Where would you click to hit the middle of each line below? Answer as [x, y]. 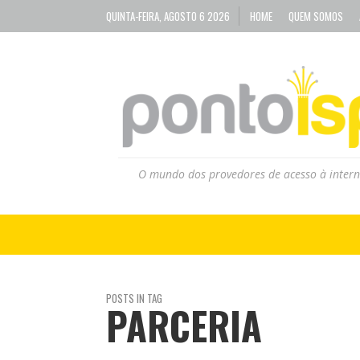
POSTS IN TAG [134, 298]
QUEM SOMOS [316, 16]
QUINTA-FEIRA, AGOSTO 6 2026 [168, 16]
